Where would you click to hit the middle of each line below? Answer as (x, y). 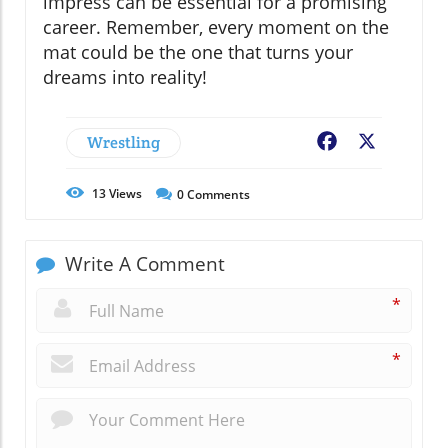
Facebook (376, 142)
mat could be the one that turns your (198, 51)
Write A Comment (142, 263)
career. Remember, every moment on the (216, 26)
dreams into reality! (125, 76)
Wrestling (123, 142)
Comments (217, 194)
